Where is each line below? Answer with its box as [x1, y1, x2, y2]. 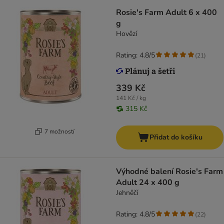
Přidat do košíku [149, 132, 202, 142]
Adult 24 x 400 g [116, 177, 179, 188]
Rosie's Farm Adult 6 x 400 [116, 7, 217, 18]
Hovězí [116, 29, 137, 39]
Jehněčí [116, 188, 138, 198]
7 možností [44, 127, 74, 135]
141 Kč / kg [116, 94, 146, 102]
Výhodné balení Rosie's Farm [116, 166, 223, 177]
